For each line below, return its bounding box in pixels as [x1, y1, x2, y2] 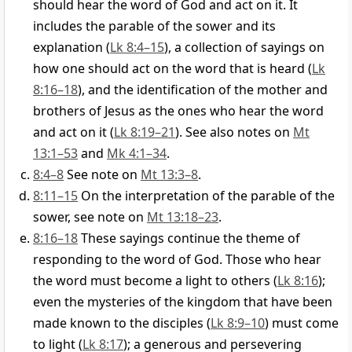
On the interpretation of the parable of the [81, 187, 335, 205]
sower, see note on [33, 208, 147, 226]
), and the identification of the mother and [78, 81, 328, 99]
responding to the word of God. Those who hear [33, 251, 321, 269]
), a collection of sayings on [164, 38, 324, 57]
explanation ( [33, 38, 110, 57]
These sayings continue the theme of [81, 229, 300, 247]
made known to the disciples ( [33, 314, 211, 332]
